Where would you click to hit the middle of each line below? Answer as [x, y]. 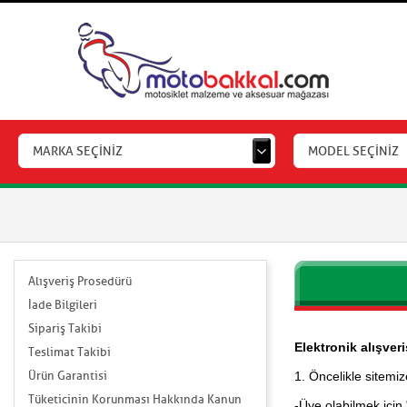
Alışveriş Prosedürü [80, 281]
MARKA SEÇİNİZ [78, 151]
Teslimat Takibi [69, 352]
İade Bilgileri [63, 305]
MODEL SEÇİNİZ [354, 151]
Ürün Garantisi [68, 376]
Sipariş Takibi [65, 328]
